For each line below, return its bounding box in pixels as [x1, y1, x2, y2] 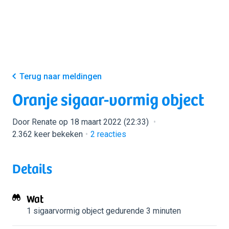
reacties [95, 129, 126, 139]
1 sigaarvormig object [27, 206, 104, 216]
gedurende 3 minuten [104, 206, 181, 216]
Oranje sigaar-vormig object [12, 86, 204, 111]
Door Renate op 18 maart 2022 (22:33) [12, 117, 151, 127]
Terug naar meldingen [19, 72, 102, 81]
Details [12, 158, 52, 178]
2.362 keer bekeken [12, 129, 83, 139]
